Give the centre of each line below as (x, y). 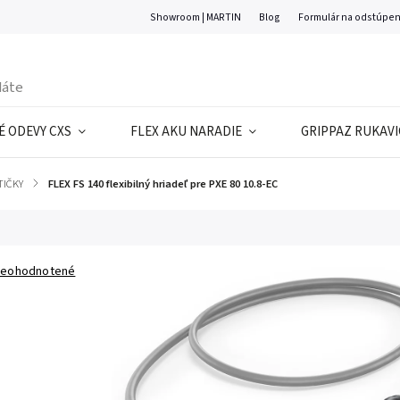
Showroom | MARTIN (196, 17)
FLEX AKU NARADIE (186, 132)
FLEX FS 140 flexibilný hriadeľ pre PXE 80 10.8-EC (163, 184)
